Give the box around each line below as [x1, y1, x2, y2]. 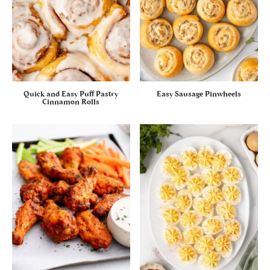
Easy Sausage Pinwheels [157, 90, 242, 98]
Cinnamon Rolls [42, 98, 100, 106]
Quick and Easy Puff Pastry [24, 90, 119, 98]
